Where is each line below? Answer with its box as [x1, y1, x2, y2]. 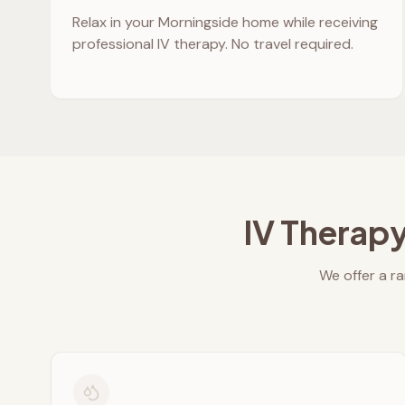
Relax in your [72, 13, 158, 32]
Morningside [158, 13, 239, 32]
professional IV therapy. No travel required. [72, 34, 353, 53]
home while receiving [239, 13, 378, 32]
